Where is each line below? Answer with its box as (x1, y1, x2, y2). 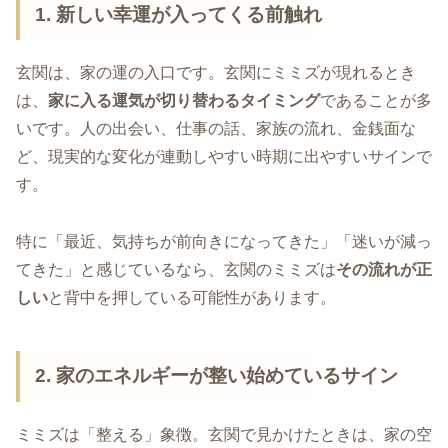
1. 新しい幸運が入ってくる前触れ (35, 3, 323, 25)
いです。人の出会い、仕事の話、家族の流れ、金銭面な (16, 120, 416, 138)
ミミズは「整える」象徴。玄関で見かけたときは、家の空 (16, 425, 432, 443)
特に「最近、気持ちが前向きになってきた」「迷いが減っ (16, 233, 432, 251)
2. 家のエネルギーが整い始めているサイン (35, 365, 399, 387)
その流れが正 (336, 261, 432, 279)
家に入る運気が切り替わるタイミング (48, 92, 320, 110)
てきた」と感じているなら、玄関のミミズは (16, 261, 336, 279)
